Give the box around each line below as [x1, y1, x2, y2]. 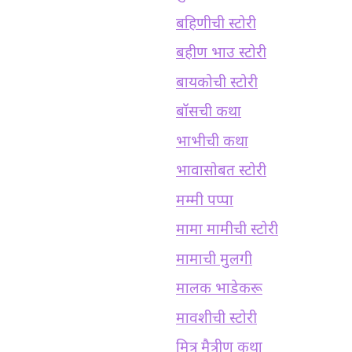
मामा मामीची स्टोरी [176, 221, 278, 241]
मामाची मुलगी [176, 250, 252, 270]
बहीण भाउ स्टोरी [176, 44, 266, 64]
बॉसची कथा [176, 103, 241, 123]
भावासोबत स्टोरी [176, 162, 266, 182]
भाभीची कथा [176, 132, 248, 152]
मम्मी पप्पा [176, 191, 233, 211]
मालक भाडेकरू [176, 280, 262, 300]
